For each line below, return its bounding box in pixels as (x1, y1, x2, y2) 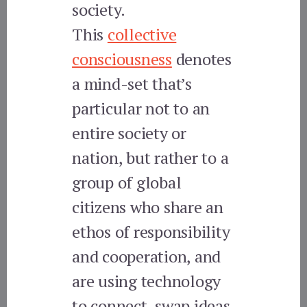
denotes (171, 47, 232, 70)
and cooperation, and (72, 245, 221, 267)
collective (107, 23, 177, 45)
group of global (72, 171, 182, 193)
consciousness (72, 47, 172, 70)
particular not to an (72, 97, 210, 119)
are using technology (72, 269, 221, 292)
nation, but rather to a (72, 146, 229, 169)
